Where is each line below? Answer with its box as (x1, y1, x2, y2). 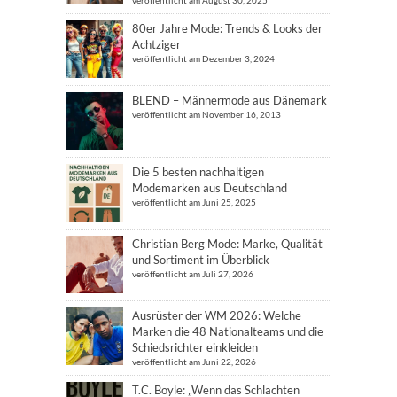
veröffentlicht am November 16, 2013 (132, 109, 281, 120)
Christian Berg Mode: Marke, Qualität (132, 237, 323, 251)
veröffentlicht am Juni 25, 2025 (132, 197, 256, 207)
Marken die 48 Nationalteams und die (132, 324, 323, 339)
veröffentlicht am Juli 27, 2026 (132, 269, 253, 279)
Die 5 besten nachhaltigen (132, 165, 264, 179)
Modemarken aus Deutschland (132, 181, 287, 195)
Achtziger (132, 37, 181, 51)
